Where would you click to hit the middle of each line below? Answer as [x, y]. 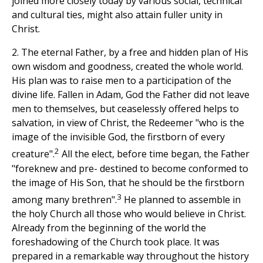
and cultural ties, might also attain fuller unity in [117, 15]
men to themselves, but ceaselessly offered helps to [125, 109]
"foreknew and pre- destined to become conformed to [130, 168]
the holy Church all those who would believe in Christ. [129, 214]
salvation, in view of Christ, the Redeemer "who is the [128, 123]
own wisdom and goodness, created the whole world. [127, 67]
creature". [33, 154]
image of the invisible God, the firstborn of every [118, 137]
